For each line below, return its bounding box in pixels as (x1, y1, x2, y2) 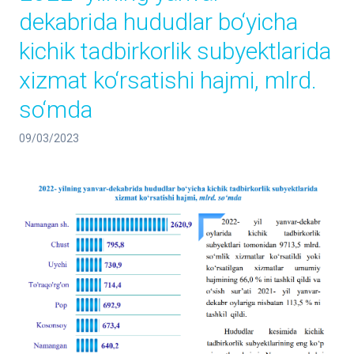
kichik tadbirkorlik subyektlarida (19, 37, 331, 65)
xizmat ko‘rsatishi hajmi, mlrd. (19, 66, 317, 94)
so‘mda (19, 96, 92, 123)
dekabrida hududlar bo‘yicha (19, 8, 298, 36)
